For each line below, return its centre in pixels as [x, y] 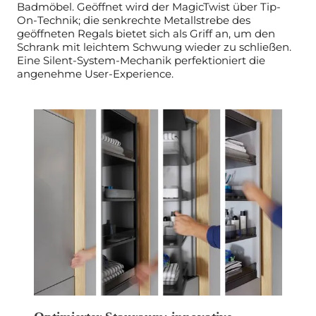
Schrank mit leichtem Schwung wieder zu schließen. [154, 47]
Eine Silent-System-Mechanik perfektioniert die [141, 60]
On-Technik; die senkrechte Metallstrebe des [134, 20]
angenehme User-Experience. [95, 73]
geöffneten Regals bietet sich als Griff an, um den [146, 33]
